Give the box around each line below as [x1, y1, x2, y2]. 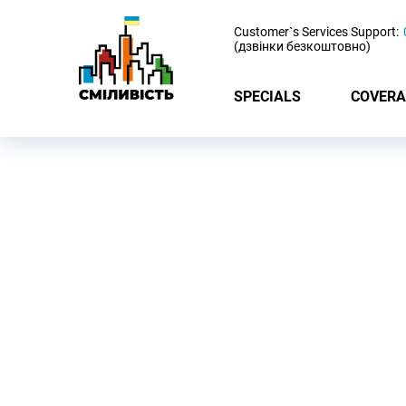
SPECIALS [234, 87, 301, 105]
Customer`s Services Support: [234, 24, 399, 39]
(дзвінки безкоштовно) [234, 39, 371, 53]
